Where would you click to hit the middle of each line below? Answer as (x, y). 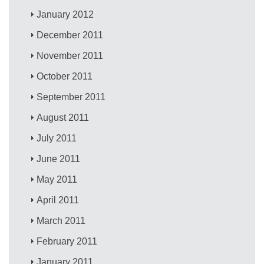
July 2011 (57, 138)
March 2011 (61, 220)
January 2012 (65, 14)
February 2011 (67, 241)
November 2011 (70, 55)
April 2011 (58, 200)
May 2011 (57, 179)
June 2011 (59, 159)
